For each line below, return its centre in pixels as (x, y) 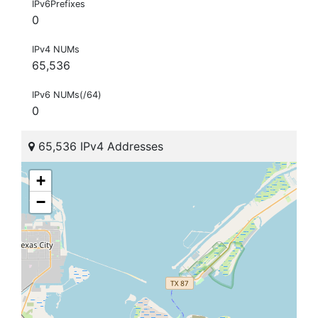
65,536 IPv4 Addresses (99, 147)
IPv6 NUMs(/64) (67, 95)
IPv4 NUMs (56, 50)
